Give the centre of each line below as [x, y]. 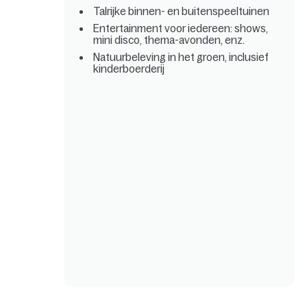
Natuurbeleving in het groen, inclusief [181, 57]
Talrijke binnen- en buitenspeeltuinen [182, 11]
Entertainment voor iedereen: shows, [181, 28]
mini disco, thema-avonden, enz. [169, 40]
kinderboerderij [129, 69]
